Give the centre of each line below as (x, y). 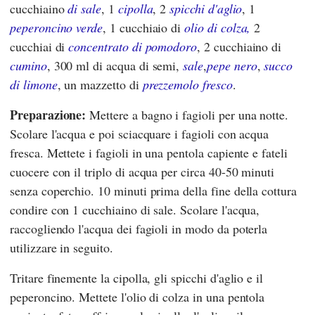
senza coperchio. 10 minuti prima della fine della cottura (153, 191)
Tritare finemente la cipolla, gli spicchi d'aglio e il (137, 278)
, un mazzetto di (100, 85)
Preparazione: (48, 115)
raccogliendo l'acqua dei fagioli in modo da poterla (139, 229)
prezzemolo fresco (187, 85)
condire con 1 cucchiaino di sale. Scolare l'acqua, (135, 210)
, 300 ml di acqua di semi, (115, 66)
